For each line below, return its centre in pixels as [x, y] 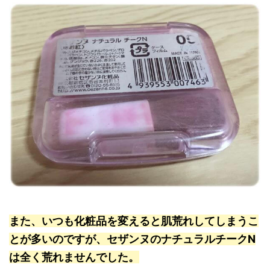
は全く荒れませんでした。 [74, 257]
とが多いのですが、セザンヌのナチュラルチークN [132, 239]
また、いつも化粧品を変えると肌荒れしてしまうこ [134, 221]
